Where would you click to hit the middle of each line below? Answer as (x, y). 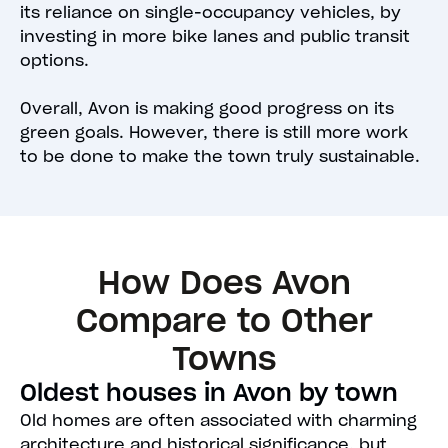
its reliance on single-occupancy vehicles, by (210, 12)
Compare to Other (224, 321)
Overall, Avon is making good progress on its (207, 108)
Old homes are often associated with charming (218, 420)
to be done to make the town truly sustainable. (220, 156)
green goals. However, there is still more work (214, 132)
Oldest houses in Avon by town (209, 393)
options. (54, 60)
